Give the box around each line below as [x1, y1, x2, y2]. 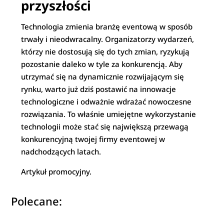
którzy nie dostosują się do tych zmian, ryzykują [21, 46, 190, 56]
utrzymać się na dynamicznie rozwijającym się [21, 71, 184, 81]
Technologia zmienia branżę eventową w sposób [21, 21, 193, 31]
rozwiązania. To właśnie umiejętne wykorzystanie [21, 109, 196, 119]
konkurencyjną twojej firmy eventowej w [21, 134, 165, 144]
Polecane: [11, 193, 62, 208]
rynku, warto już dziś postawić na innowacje [21, 84, 176, 94]
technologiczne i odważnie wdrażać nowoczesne [21, 96, 192, 106]
